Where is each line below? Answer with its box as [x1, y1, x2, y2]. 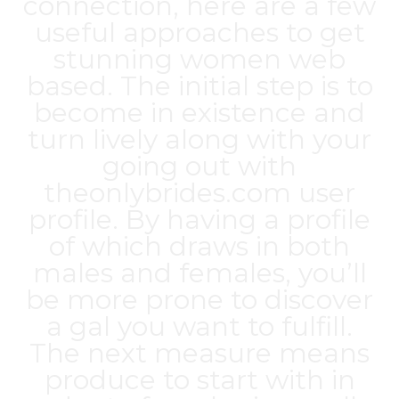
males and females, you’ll [32, 256, 367, 289]
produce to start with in [44, 363, 355, 396]
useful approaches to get [34, 16, 365, 49]
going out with [102, 150, 297, 183]
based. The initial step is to [26, 69, 373, 102]
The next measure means [29, 337, 370, 370]
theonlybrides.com [44, 176, 291, 209]
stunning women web [53, 43, 346, 76]
